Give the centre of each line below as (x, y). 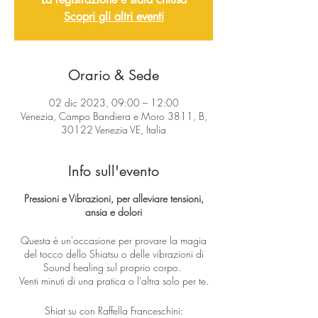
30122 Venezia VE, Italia (114, 130)
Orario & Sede (114, 75)
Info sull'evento (114, 171)
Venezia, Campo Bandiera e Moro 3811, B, (114, 116)
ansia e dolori (114, 212)
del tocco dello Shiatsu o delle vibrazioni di (114, 254)
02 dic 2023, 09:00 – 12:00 (114, 103)
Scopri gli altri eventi (114, 17)
